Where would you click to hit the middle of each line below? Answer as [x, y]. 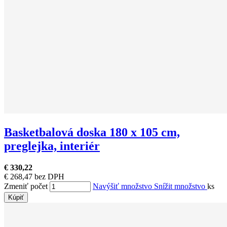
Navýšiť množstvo [123, 186]
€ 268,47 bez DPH [34, 176]
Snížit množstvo [181, 186]
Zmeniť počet [26, 186]
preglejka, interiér [52, 146]
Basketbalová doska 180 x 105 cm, [92, 132]
